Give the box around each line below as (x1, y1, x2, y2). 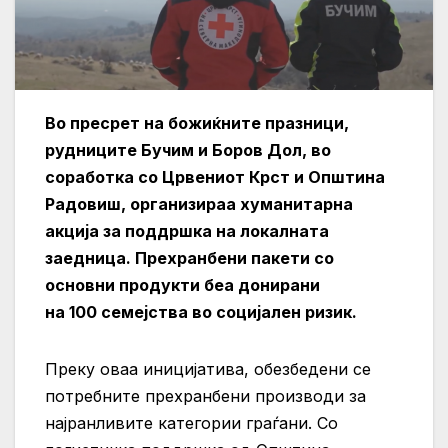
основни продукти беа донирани (45, 275, 320, 296)
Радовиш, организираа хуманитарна (45, 194, 353, 215)
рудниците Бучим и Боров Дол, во (45, 140, 331, 161)
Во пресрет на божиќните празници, (45, 113, 349, 134)
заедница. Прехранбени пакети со (45, 248, 334, 269)
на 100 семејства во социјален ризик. (45, 302, 357, 323)
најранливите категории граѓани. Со (45, 413, 338, 434)
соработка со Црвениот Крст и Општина (45, 167, 385, 188)
